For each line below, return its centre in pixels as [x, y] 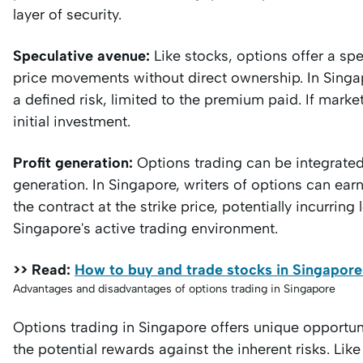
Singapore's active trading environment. [145, 228]
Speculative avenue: [81, 56]
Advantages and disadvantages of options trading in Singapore [174, 289]
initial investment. [72, 122]
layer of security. [67, 15]
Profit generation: [75, 163]
